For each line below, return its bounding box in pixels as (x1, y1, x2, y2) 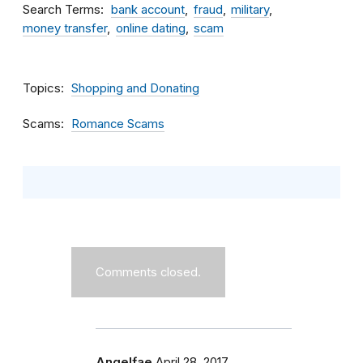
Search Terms (23, 2, 100, 17)
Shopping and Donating (71, 81, 199, 96)
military (231, 2, 269, 17)
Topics (23, 80, 61, 96)
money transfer (23, 21, 107, 36)
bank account (111, 2, 185, 17)
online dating (115, 21, 186, 36)
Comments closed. (96, 265, 201, 280)
